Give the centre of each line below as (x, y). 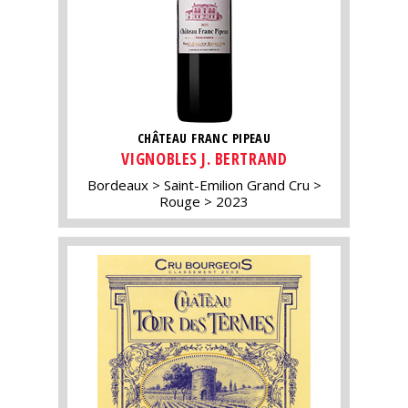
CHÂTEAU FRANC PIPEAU (204, 138)
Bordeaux (117, 184)
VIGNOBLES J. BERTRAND (204, 158)
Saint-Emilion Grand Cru (236, 184)
